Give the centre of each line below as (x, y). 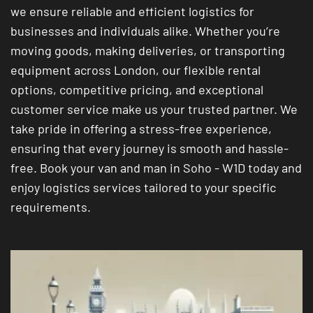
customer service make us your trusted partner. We (154, 109)
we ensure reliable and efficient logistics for (132, 11)
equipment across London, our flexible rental (136, 70)
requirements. (51, 207)
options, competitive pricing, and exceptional (137, 89)
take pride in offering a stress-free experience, (141, 129)
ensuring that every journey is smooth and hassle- (150, 148)
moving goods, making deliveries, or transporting (148, 50)
